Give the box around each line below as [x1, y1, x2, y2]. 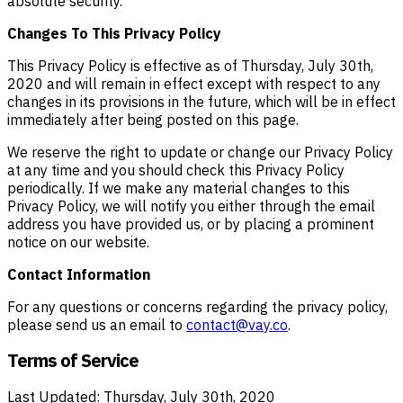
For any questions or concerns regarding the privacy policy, [7, 297, 388, 316]
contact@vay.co [186, 315, 288, 334]
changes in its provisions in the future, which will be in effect [7, 92, 396, 111]
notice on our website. [7, 232, 149, 251]
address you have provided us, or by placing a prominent [7, 214, 374, 233]
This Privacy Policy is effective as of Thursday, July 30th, [7, 56, 373, 75]
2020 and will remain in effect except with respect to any [7, 74, 381, 93]
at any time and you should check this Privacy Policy [7, 160, 345, 179]
